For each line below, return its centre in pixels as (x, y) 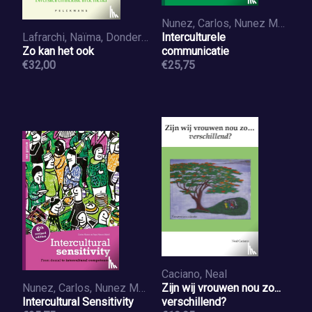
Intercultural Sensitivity (78, 302)
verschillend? (194, 302)
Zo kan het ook (58, 51)
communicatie (195, 51)
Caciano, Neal (194, 274)
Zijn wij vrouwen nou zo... (221, 288)
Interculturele (194, 37)
